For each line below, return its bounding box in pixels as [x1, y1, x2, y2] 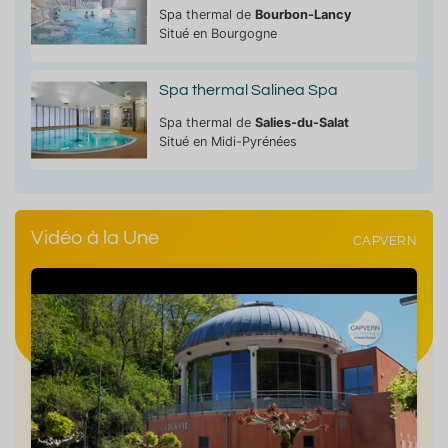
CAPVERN [352, 235, 417, 249]
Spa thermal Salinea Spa [158, 81, 338, 98]
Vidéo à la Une [31, 227, 159, 248]
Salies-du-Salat [254, 114, 349, 130]
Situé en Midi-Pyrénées [158, 133, 297, 149]
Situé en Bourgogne [158, 25, 277, 41]
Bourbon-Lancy [254, 6, 352, 22]
